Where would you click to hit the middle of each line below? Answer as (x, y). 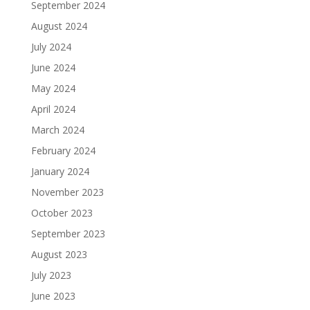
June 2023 (53, 296)
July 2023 (51, 275)
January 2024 (60, 171)
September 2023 (68, 234)
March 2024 (57, 130)
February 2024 (63, 151)
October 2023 (62, 213)
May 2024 (53, 88)
